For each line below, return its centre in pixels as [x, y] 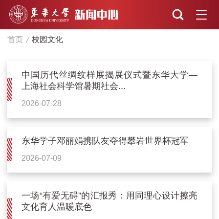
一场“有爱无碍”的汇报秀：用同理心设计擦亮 [109, 195]
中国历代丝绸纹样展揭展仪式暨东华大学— [109, 75]
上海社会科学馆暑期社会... [74, 86]
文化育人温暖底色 [57, 207]
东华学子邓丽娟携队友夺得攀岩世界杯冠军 [105, 141]
